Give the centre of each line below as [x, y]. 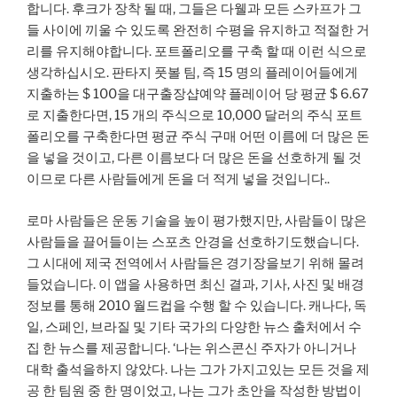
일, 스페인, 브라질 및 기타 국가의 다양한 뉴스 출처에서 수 [194, 327]
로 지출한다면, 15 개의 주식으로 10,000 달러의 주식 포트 [195, 116]
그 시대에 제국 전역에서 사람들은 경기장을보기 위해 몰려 [195, 263]
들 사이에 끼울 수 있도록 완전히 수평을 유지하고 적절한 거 [198, 31]
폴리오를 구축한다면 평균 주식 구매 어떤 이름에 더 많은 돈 [198, 137]
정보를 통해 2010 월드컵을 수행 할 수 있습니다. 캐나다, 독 [197, 305]
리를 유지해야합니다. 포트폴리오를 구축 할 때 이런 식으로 [197, 52]
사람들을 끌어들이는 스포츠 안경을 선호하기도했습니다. [193, 241]
